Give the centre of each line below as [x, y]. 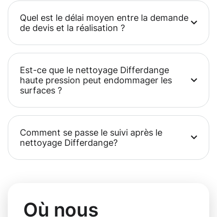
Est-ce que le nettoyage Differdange [94, 70]
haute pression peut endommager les [96, 80]
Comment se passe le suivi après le [91, 132]
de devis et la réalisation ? [72, 28]
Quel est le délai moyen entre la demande [104, 17]
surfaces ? [41, 90]
